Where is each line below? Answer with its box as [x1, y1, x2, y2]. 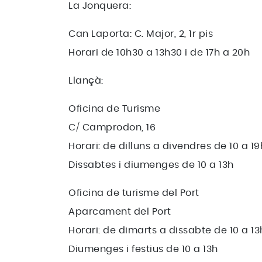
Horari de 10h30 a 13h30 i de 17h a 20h [68, 48, 250, 57]
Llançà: [68, 76, 106, 85]
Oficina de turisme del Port [68, 188, 199, 198]
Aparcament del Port [68, 207, 171, 216]
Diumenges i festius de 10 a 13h [68, 244, 218, 254]
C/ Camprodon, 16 [68, 123, 156, 132]
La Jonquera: [68, 1, 134, 11]
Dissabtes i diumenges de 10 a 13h [68, 160, 234, 170]
